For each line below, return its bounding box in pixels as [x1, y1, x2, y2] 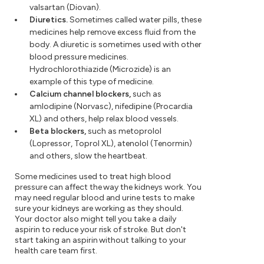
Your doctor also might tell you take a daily [15, 214, 177, 225]
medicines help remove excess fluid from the [29, 27, 196, 38]
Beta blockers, [29, 126, 86, 137]
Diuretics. [29, 15, 68, 25]
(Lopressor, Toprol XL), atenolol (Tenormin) [29, 138, 192, 149]
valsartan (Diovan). [29, 2, 101, 13]
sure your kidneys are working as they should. [15, 203, 184, 214]
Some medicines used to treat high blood [15, 171, 171, 182]
